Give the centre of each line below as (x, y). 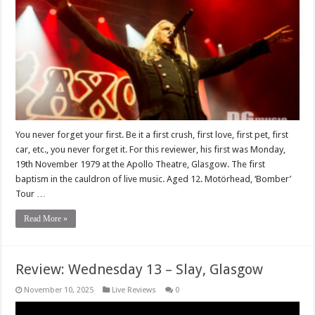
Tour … (31, 194)
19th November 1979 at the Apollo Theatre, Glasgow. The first (141, 165)
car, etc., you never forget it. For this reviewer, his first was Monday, (151, 150)
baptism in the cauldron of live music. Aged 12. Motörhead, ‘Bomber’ (154, 179)
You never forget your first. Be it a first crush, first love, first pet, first (152, 135)
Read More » (46, 219)
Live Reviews (134, 290)
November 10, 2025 (59, 290)
